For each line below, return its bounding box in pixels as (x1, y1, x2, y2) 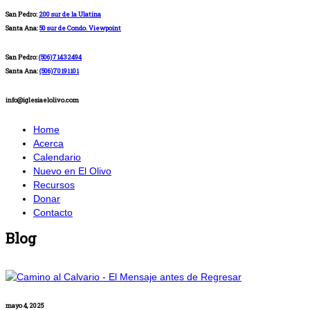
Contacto (33, 206, 73, 218)
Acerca (33, 137, 64, 149)
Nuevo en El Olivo (33, 165, 111, 176)
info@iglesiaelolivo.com (6, 95, 79, 105)
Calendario (33, 151, 81, 163)
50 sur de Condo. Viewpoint (39, 24, 121, 33)
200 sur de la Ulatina (39, 10, 101, 19)
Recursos (33, 179, 75, 190)
